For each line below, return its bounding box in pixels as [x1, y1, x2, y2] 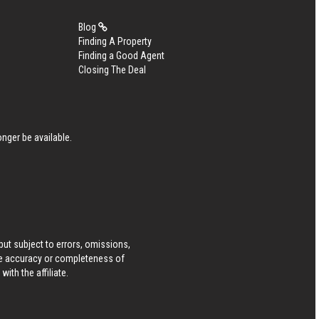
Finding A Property [78, 35, 152, 47]
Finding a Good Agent [78, 49, 164, 61]
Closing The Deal [78, 63, 146, 75]
